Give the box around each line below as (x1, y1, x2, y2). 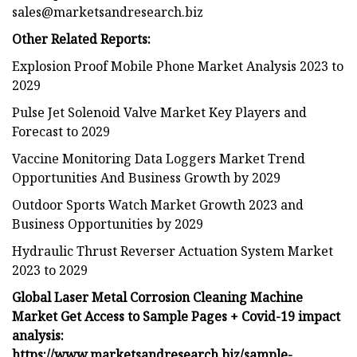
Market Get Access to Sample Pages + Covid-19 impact (12, 307, 340, 325)
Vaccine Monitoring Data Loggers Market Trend (12, 149, 305, 167)
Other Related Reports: (12, 29, 151, 48)
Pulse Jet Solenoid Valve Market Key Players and (12, 103, 307, 121)
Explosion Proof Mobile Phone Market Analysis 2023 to (12, 57, 343, 75)
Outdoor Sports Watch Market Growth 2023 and (12, 195, 304, 214)
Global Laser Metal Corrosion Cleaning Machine (12, 288, 303, 306)
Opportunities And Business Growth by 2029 (12, 168, 280, 186)
